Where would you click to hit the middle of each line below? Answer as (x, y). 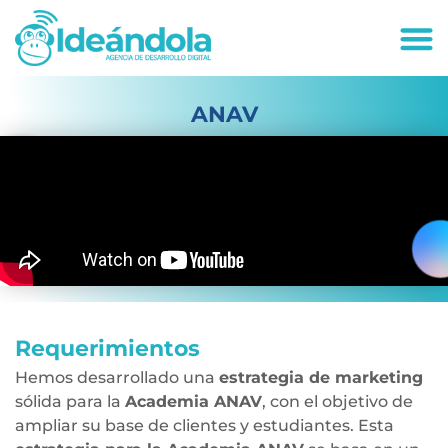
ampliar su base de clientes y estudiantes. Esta (204, 425)
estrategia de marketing (321, 377)
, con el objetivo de (337, 401)
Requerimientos (107, 348)
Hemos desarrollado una (117, 377)
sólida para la (70, 401)
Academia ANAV (193, 401)
